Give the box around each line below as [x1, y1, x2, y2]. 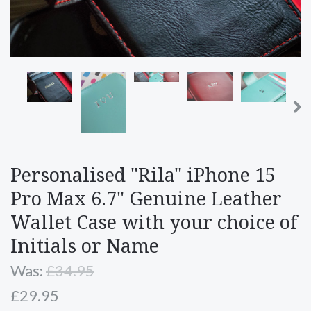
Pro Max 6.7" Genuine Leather [10, 187, 282, 210]
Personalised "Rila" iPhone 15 [10, 164, 276, 187]
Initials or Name [10, 235, 159, 258]
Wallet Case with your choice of [10, 211, 297, 234]
